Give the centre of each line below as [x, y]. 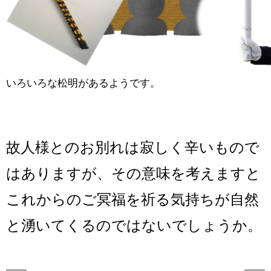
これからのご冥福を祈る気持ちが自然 [132, 199]
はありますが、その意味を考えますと [133, 173]
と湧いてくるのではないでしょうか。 [134, 225]
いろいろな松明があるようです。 [83, 83]
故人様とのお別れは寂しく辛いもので [133, 147]
